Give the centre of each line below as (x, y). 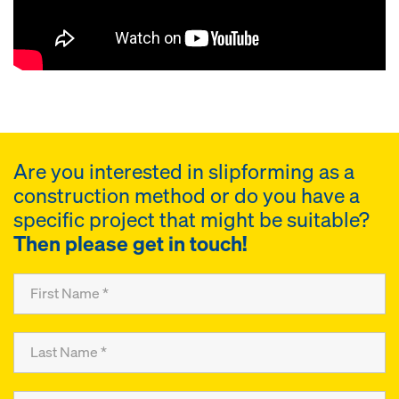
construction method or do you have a (187, 195)
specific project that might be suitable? (191, 219)
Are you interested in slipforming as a (184, 171)
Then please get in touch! (130, 243)
